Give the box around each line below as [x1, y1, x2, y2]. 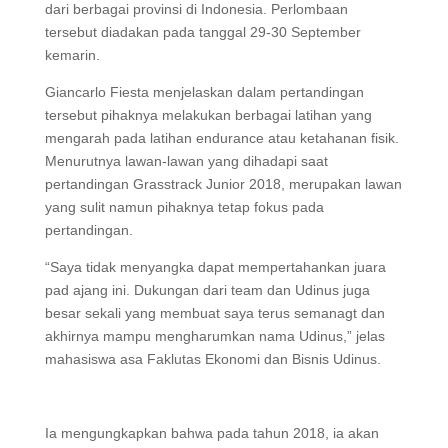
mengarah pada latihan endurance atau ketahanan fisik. [44, 130, 399, 146]
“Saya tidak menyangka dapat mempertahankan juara [44, 259, 386, 275]
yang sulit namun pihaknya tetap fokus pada [44, 199, 324, 215]
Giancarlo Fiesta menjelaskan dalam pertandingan [44, 84, 364, 100]
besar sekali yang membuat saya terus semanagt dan [44, 305, 385, 321]
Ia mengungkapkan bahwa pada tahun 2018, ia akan [44, 425, 379, 441]
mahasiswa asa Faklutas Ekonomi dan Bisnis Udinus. [44, 351, 381, 367]
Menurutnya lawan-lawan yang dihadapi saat [44, 153, 328, 169]
